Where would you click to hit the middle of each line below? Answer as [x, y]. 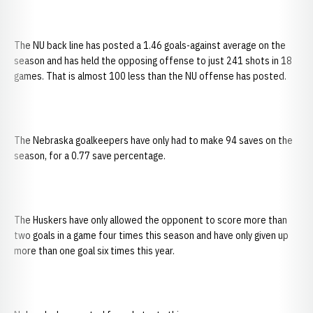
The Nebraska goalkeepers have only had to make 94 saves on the [153, 140]
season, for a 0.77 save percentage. [90, 156]
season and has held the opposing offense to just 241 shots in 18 [153, 61]
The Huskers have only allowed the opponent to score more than [151, 220]
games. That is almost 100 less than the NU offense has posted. [150, 76]
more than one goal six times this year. [94, 251]
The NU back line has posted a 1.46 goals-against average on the [150, 45]
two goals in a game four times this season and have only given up [151, 235]
